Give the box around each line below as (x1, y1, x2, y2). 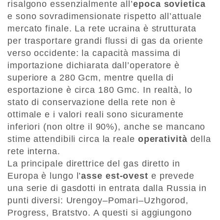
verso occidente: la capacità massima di (7, 48, 181, 58)
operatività (137, 134, 188, 144)
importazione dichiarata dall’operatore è (7, 60, 180, 70)
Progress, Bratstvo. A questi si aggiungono (7, 207, 192, 218)
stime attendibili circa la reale (7, 134, 138, 144)
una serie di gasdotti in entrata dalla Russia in (7, 183, 207, 193)
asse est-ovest (81, 170, 148, 181)
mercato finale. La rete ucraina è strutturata (7, 23, 196, 33)
